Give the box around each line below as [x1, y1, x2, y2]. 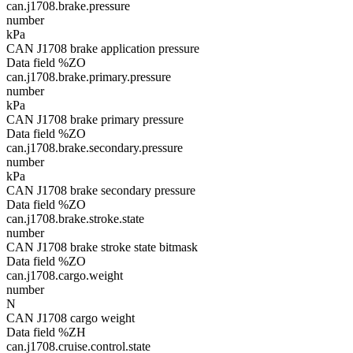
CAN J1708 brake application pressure [6, 42, 199, 55]
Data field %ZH [6, 325, 86, 339]
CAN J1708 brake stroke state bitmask [6, 240, 198, 254]
